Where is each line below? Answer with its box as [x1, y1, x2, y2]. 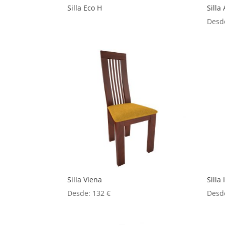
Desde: [67, 188, 93, 198]
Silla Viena [67, 174, 102, 184]
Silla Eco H [67, 3, 102, 13]
